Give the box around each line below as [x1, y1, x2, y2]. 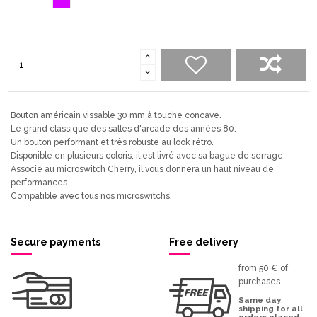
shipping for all [238, 303, 303, 313]
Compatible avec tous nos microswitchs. [11, 191, 172, 202]
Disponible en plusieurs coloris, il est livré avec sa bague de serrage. [11, 151, 285, 161]
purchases [238, 277, 280, 287]
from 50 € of [238, 263, 288, 274]
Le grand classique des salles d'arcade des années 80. [11, 124, 236, 134]
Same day [238, 294, 281, 305]
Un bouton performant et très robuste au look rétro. [11, 137, 214, 148]
